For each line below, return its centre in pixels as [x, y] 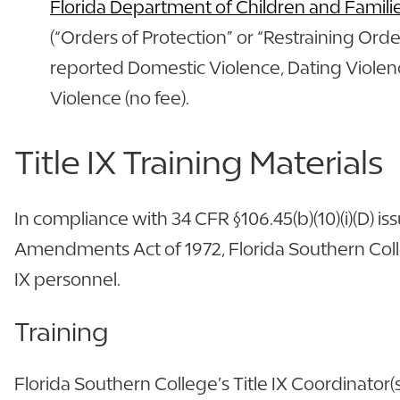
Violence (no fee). [120, 97]
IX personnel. [67, 279]
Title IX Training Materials [199, 162]
